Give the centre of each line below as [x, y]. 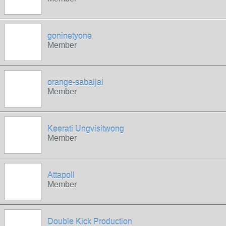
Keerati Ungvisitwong [86, 129]
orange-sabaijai [75, 82]
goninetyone [70, 36]
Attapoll [61, 175]
